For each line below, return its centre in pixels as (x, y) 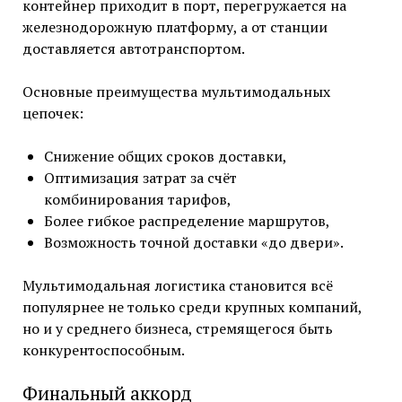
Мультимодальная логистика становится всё (177, 285)
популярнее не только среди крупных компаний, (192, 306)
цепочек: (52, 113)
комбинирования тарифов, (137, 199)
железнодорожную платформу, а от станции (175, 26)
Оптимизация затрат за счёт (140, 177)
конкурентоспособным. (103, 350)
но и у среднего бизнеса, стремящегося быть (177, 328)
